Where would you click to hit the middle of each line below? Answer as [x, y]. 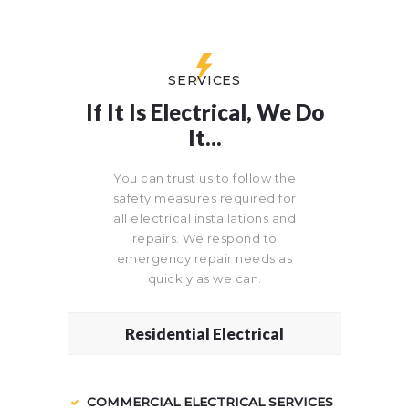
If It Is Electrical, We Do [204, 111]
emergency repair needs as [204, 259]
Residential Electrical [204, 333]
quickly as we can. [204, 279]
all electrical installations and [204, 219]
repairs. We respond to [204, 239]
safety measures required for [204, 199]
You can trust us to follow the [204, 178]
